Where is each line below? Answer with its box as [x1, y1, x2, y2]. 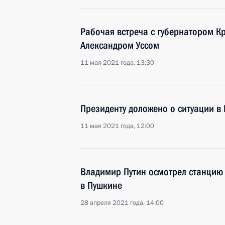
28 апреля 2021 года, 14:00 [80, 198, 164, 207]
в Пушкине [80, 179, 122, 191]
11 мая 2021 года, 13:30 [80, 58, 154, 67]
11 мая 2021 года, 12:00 [80, 122, 154, 131]
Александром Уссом [80, 39, 159, 51]
